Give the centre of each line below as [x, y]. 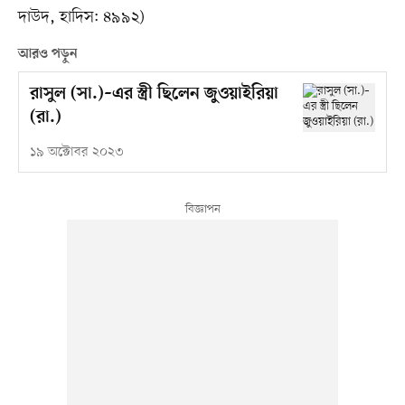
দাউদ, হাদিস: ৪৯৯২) [81, 18]
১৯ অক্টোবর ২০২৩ [76, 153]
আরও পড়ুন [47, 55]
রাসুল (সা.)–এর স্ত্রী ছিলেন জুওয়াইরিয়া [154, 95]
